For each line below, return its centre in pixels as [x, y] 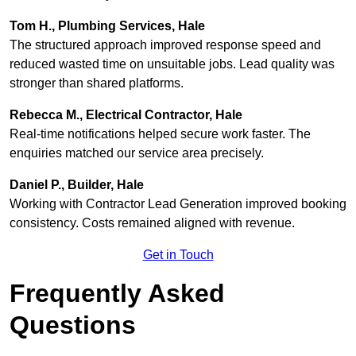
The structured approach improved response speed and [165, 45]
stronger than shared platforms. [97, 83]
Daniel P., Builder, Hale [77, 185]
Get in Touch [178, 255]
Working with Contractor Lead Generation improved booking [178, 204]
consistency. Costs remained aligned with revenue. [152, 223]
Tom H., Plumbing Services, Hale [107, 26]
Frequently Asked [117, 294]
